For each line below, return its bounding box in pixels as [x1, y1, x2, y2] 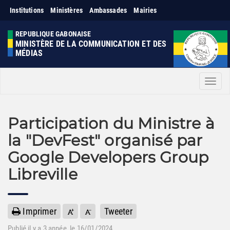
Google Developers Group [8, 148, 209, 167]
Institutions [10, 6, 44, 14]
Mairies [133, 6, 157, 14]
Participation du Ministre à [8, 114, 215, 133]
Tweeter [104, 206, 132, 217]
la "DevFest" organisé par [8, 131, 203, 150]
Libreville [8, 165, 78, 184]
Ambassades [89, 6, 127, 14]
